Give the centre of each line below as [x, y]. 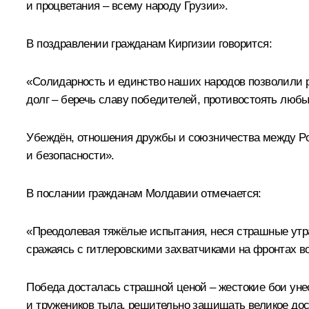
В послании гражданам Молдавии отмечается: [144, 194]
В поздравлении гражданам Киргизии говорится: [149, 44]
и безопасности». [70, 156]
